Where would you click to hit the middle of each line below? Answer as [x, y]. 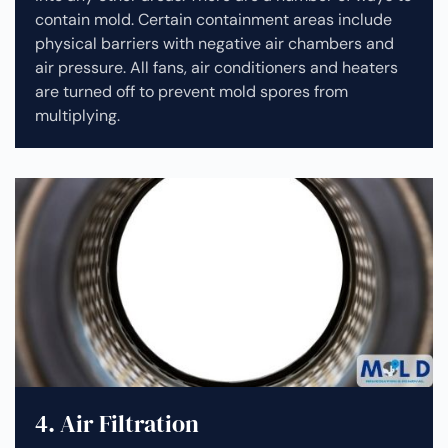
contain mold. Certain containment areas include [213, 20]
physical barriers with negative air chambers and [214, 44]
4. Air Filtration [117, 424]
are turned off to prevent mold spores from [191, 92]
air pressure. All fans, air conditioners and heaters [216, 68]
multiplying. [77, 116]
